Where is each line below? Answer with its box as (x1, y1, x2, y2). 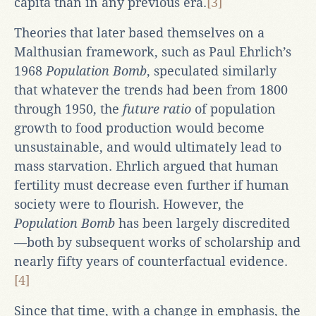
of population (195, 101, 276, 116)
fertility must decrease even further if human (14, 177, 289, 193)
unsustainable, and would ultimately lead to (14, 139, 281, 154)
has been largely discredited (115, 215, 290, 231)
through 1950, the (14, 101, 123, 116)
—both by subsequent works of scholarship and (14, 234, 300, 250)
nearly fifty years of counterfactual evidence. (14, 253, 288, 269)
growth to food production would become (14, 120, 265, 135)
